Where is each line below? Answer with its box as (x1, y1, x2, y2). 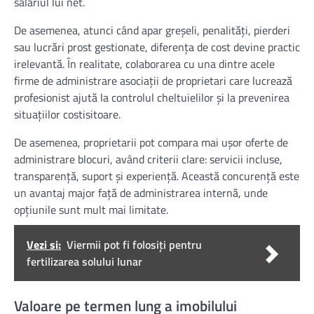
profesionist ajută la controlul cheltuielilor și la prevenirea (14, 88, 289, 106)
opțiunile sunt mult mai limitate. (14, 200, 168, 218)
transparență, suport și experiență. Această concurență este (14, 167, 299, 184)
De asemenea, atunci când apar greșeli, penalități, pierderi (14, 21, 290, 39)
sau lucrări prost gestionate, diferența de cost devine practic (14, 38, 300, 55)
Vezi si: (27, 235, 61, 253)
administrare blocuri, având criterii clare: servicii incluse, (14, 150, 282, 168)
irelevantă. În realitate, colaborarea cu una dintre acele (14, 55, 275, 72)
